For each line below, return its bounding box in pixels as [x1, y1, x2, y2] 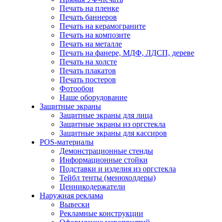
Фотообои [59, 84, 94, 93]
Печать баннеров [59, 13, 117, 21]
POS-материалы [40, 138, 94, 146]
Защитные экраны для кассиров [59, 129, 167, 137]
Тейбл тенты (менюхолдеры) [59, 173, 156, 182]
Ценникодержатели [59, 182, 125, 191]
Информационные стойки [59, 156, 148, 164]
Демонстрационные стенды [59, 147, 153, 155]
